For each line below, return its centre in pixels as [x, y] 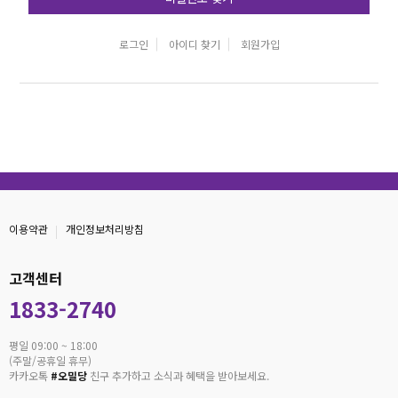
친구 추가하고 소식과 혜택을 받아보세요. [178, 375]
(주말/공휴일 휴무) [50, 360]
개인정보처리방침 [105, 229]
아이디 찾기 [194, 44]
